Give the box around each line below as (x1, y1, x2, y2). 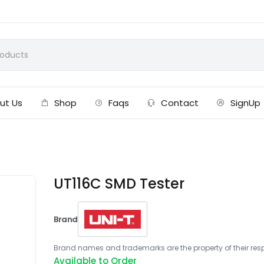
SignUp (230, 97, 261, 109)
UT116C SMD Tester (54, 174, 185, 193)
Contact (161, 97, 199, 109)
